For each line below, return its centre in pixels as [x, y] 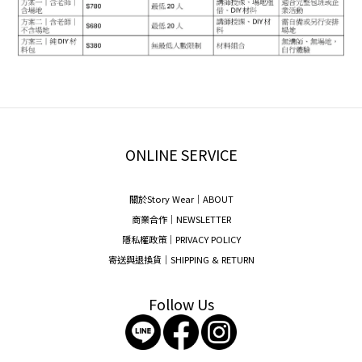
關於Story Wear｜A [168, 199]
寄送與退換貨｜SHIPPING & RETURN [181, 260]
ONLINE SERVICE [181, 155]
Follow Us [181, 304]
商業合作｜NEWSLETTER [181, 219]
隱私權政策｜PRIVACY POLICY [181, 240]
